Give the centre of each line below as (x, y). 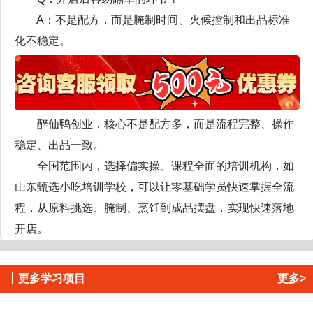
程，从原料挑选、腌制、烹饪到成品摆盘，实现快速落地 (154, 208)
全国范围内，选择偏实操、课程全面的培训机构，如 (154, 166)
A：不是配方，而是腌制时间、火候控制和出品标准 (152, 20)
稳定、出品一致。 (59, 145)
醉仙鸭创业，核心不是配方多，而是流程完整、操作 (154, 124)
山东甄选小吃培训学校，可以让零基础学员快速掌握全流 (154, 187)
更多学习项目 (52, 279)
